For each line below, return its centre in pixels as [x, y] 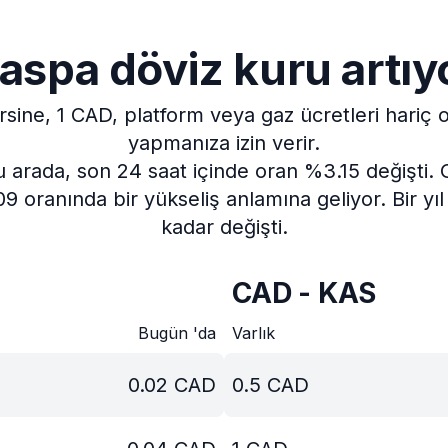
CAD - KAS [304, 293]
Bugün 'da [177, 333]
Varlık [253, 333]
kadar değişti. [224, 227]
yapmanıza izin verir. [224, 143]
